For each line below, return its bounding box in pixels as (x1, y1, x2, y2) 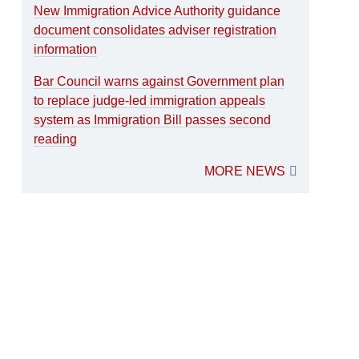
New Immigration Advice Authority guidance (34, 3, 281, 18)
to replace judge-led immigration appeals (34, 93, 266, 107)
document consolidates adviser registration (34, 22, 277, 37)
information (34, 42, 98, 56)
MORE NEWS (204, 163, 285, 178)
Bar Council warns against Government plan (34, 74, 285, 88)
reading (34, 131, 78, 146)
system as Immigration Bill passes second (34, 112, 272, 127)
